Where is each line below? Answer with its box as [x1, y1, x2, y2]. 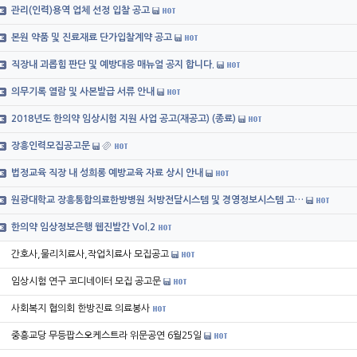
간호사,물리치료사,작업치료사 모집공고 [11, 249, 169, 259]
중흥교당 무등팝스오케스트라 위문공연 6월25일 [11, 331, 202, 340]
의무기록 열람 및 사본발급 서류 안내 [11, 87, 155, 96]
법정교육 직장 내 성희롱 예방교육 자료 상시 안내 [11, 168, 203, 178]
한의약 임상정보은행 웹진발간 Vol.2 [11, 222, 155, 232]
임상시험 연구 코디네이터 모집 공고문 [11, 277, 161, 286]
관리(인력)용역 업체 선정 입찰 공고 [11, 6, 150, 15]
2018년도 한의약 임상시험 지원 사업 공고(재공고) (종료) [11, 114, 236, 124]
